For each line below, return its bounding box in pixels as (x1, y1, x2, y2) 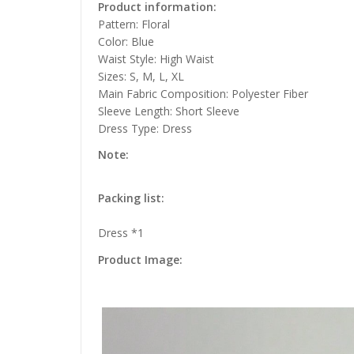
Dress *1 (98, 225, 144, 241)
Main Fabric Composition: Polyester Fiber (98, 86, 308, 102)
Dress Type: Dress (98, 121, 192, 137)
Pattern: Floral (98, 17, 170, 32)
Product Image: (98, 251, 183, 267)
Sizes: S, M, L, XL (98, 69, 184, 85)
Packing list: (98, 190, 164, 206)
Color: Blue (98, 34, 154, 50)
